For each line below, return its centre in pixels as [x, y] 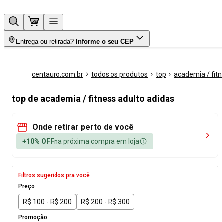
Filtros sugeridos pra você [54, 175]
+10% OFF [38, 141]
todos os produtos [119, 74]
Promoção [33, 217]
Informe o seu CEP [105, 41]
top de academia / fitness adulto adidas [93, 98]
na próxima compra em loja [97, 141]
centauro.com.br [57, 74]
